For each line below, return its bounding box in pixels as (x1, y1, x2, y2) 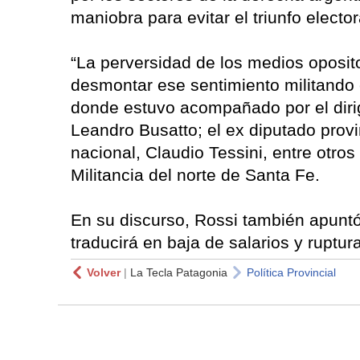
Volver (87, 266, 121, 280)
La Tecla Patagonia (130, 266, 227, 280)
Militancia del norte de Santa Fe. (71, 166, 320, 185)
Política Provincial (247, 266, 336, 280)
